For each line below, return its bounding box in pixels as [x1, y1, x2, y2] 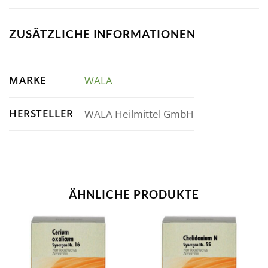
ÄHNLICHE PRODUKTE [69, 187, 199, 201]
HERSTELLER [9, 106, 74, 120]
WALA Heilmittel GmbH [84, 106, 194, 121]
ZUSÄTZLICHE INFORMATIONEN [9, 27, 196, 41]
